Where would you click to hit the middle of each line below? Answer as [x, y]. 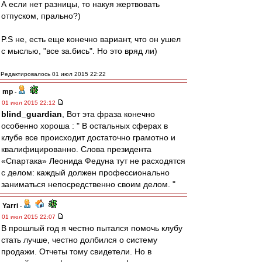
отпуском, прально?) [41, 16]
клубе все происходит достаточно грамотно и [88, 137]
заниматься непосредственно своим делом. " [88, 184]
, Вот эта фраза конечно [108, 114]
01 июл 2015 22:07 [30, 217]
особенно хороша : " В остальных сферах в [85, 126]
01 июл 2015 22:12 [30, 103]
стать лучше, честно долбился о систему [79, 240]
